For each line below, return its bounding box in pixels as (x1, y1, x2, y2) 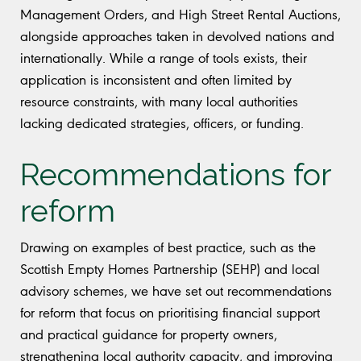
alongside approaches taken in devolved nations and (20, 27, 334, 44)
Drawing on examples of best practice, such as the (20, 239, 316, 255)
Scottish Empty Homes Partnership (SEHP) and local (20, 260, 320, 277)
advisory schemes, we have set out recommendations (20, 282, 332, 299)
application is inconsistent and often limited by (20, 71, 292, 88)
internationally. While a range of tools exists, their (20, 49, 307, 66)
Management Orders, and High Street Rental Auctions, (20, 6, 341, 23)
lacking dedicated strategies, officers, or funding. (20, 114, 304, 131)
